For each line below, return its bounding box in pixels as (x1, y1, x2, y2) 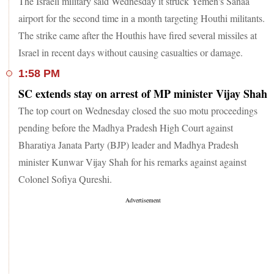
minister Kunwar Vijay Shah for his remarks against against (18, 155, 246, 168)
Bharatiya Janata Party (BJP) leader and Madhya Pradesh (18, 138, 239, 151)
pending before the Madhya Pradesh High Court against (18, 120, 233, 134)
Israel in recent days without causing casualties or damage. (18, 45, 243, 59)
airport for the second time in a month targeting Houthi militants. (18, 11, 265, 24)
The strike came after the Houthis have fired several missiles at (18, 28, 257, 42)
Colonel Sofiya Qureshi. (18, 172, 112, 185)
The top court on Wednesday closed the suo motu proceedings (18, 103, 257, 117)
